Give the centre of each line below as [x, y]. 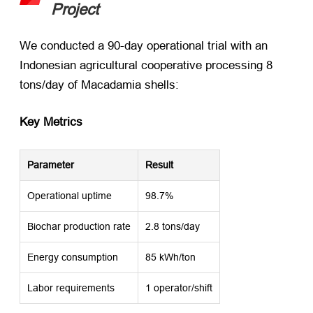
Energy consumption [73, 257]
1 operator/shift [179, 288]
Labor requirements [71, 288]
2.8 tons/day [173, 227]
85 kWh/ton [170, 257]
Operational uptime [70, 196]
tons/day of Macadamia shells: [99, 85]
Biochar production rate [79, 227]
